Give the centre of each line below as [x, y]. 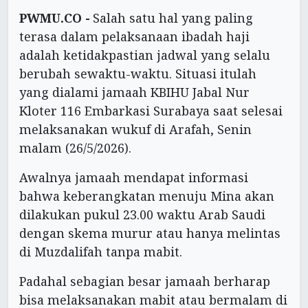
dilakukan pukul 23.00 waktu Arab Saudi [142, 214]
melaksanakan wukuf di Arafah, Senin [135, 129]
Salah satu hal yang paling [173, 18]
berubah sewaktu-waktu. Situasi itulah [138, 73]
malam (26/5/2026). [75, 147]
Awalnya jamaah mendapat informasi [134, 177]
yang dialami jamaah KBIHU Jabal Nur [134, 92]
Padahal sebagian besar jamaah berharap [145, 281]
